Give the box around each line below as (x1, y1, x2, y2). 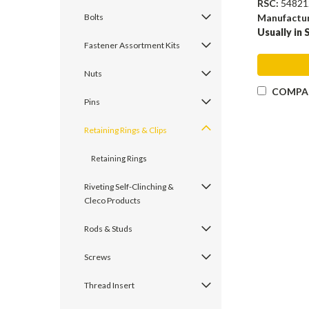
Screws (84, 252, 111, 262)
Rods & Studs (84, 223, 132, 234)
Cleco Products (84, 195, 141, 206)
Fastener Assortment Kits (84, 40, 180, 50)
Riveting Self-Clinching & (84, 181, 174, 192)
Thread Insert (84, 280, 134, 290)
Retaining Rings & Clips (84, 125, 167, 135)
